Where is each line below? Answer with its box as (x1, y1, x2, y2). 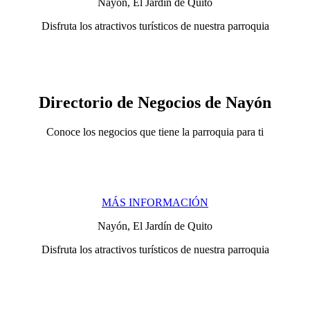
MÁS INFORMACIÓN (102, 196, 208, 208)
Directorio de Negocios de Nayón (39, 93, 271, 111)
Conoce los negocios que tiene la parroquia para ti (46, 125, 264, 138)
